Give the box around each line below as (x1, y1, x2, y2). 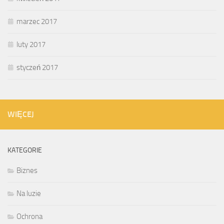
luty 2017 (16, 39, 45, 49)
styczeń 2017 (16, 62, 58, 72)
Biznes (16, 165, 37, 175)
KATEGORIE (7, 145, 42, 154)
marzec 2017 (16, 16, 57, 26)
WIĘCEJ (7, 109, 34, 119)
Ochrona (16, 211, 42, 221)
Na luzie (16, 188, 41, 198)
